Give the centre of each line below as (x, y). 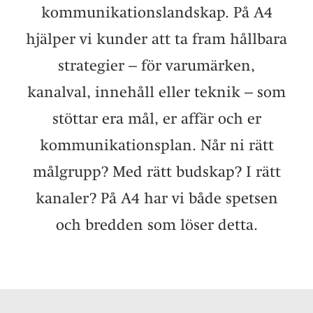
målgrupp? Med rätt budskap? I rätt (156, 171)
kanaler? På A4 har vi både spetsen (156, 198)
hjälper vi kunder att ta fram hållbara (156, 38)
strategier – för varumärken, (156, 65)
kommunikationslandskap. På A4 (156, 12)
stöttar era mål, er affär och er (156, 118)
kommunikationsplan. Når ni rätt (156, 145)
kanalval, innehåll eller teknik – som (156, 92)
